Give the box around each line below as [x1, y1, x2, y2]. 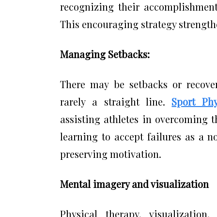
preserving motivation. [60, 147, 161, 160]
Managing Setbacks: [60, 47, 150, 61]
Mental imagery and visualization [60, 177, 209, 190]
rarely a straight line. [60, 94, 172, 108]
